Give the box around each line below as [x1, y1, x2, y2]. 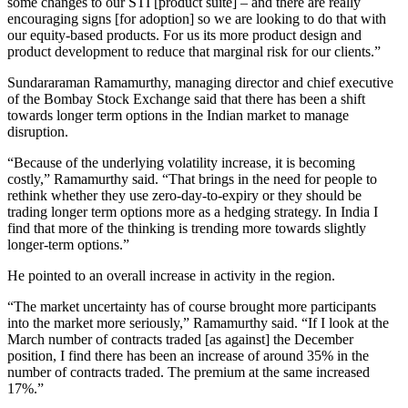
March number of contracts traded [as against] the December [7, 331, 353, 347]
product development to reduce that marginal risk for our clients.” [7, 44, 381, 59]
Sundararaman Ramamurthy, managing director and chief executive [7, 75, 393, 90]
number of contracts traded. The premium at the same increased [7, 364, 370, 380]
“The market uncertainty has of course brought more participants [7, 299, 376, 314]
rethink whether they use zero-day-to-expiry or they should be [7, 188, 362, 203]
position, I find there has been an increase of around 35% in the [7, 348, 369, 363]
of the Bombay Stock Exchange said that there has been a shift [7, 91, 365, 107]
